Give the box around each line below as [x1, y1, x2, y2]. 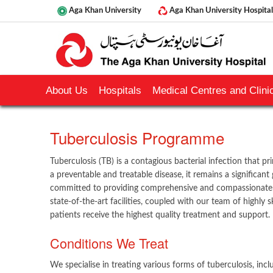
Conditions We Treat [50, 233, 168, 252]
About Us [46, 85, 88, 96]
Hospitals [99, 85, 141, 96]
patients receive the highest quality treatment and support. [50, 211, 270, 219]
